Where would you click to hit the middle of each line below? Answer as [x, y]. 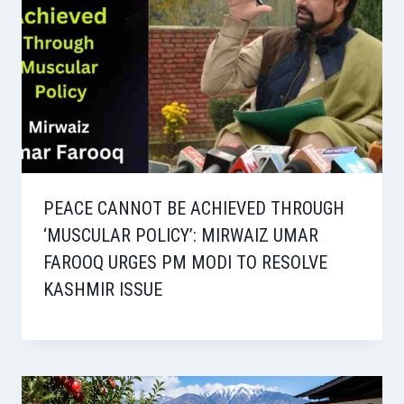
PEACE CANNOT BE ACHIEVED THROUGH [194, 209]
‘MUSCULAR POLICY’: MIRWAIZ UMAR [181, 236]
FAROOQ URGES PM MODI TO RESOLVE [185, 263]
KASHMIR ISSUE [103, 290]
